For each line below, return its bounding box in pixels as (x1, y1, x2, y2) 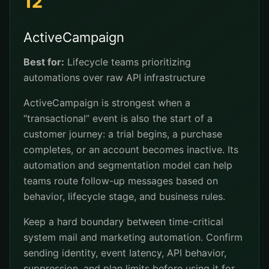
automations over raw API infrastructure (23, 71, 205, 83)
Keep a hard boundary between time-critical (23, 216, 223, 228)
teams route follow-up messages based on (23, 175, 218, 187)
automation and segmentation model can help (23, 159, 232, 171)
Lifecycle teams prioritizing (64, 56, 191, 68)
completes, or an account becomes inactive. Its (23, 144, 238, 156)
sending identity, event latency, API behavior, (23, 247, 226, 259)
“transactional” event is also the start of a (23, 112, 213, 124)
